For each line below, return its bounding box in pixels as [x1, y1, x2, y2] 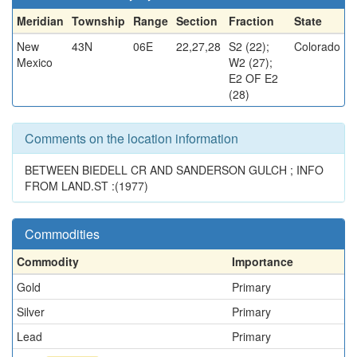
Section [176, 13, 218, 29]
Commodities [25, 225, 100, 243]
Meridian [17, 13, 64, 29]
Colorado [294, 38, 340, 54]
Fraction [229, 13, 274, 29]
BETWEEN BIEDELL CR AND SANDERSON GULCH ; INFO [25, 162, 324, 178]
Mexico [17, 54, 53, 70]
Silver [17, 304, 45, 320]
